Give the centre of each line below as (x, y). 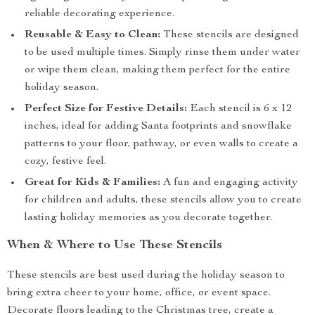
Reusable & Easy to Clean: (92, 35)
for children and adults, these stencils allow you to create (163, 200)
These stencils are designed (230, 35)
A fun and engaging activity (229, 183)
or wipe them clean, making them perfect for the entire (157, 70)
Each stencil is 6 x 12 (239, 109)
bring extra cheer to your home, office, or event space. (139, 293)
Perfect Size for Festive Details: (106, 109)
